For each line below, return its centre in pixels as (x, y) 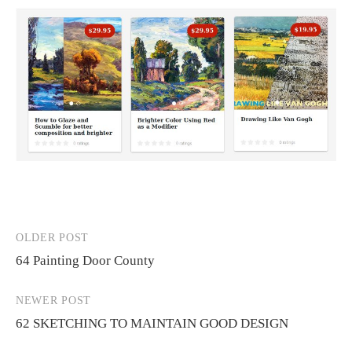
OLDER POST (52, 237)
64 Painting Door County (85, 260)
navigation (57, 270)
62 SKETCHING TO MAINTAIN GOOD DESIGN (152, 323)
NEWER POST (53, 300)
